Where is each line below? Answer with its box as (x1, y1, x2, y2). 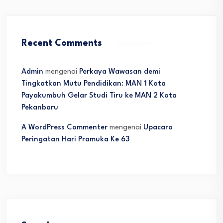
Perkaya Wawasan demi (79, 68, 160, 76)
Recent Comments (21, 38, 102, 48)
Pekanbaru (21, 104, 58, 111)
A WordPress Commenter (21, 123, 108, 131)
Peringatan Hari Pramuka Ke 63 (21, 135, 129, 143)
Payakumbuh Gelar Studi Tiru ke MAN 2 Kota (21, 92, 177, 100)
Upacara (143, 123, 173, 131)
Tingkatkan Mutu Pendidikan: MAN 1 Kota (21, 80, 166, 88)
